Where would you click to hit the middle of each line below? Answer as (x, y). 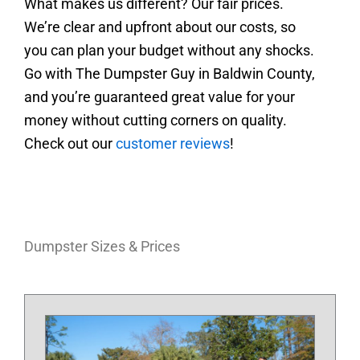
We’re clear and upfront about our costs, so (160, 27)
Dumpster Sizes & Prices (102, 246)
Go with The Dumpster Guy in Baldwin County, (170, 73)
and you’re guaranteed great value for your (160, 96)
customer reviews (173, 143)
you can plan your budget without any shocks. (169, 50)
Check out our (70, 143)
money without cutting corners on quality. (155, 120)
